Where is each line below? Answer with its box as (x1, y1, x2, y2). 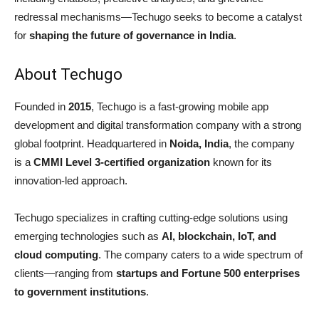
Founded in (14, 100, 68, 113)
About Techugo (14, 66, 122, 84)
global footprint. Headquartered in (14, 137, 169, 150)
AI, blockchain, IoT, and (162, 230, 276, 243)
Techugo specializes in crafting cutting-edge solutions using (14, 211, 288, 224)
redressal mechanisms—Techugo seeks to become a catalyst (14, 11, 302, 23)
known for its (210, 156, 272, 169)
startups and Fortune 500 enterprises (116, 267, 300, 280)
